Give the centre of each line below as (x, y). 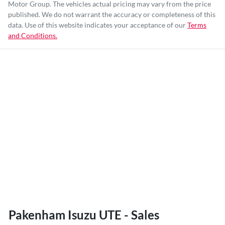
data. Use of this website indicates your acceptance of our (97, 25)
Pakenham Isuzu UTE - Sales (84, 215)
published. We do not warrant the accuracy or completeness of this (112, 15)
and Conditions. (33, 36)
